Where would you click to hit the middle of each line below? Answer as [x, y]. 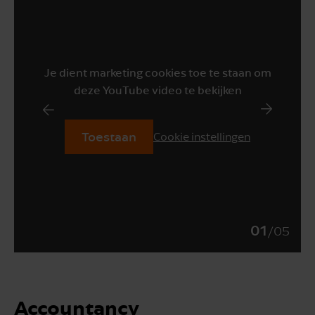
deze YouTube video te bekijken [157, 90]
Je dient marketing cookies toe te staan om [157, 73]
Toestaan [109, 137]
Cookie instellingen [202, 137]
